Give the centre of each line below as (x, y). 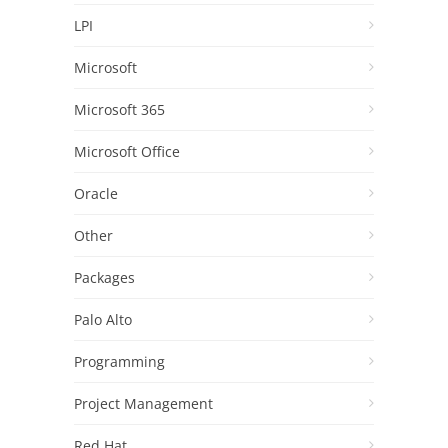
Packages (104, 278)
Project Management (143, 404)
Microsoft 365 (119, 110)
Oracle (96, 194)
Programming (119, 362)
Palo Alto (103, 320)
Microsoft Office (127, 152)
